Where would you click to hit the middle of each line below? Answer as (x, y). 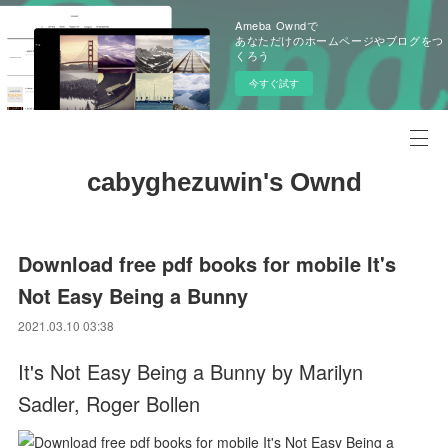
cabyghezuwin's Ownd (224, 182)
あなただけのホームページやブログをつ (339, 40)
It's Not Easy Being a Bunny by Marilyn (191, 371)
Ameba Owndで (277, 25)
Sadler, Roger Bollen (109, 403)
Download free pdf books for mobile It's (207, 263)
